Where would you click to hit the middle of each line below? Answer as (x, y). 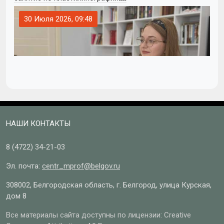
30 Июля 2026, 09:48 (58, 19)
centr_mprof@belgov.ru (81, 166)
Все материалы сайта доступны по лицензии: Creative (98, 215)
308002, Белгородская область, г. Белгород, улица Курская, (109, 185)
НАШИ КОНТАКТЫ (38, 123)
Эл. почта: (24, 166)
